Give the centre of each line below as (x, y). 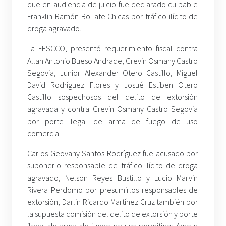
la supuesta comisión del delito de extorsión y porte (113, 214)
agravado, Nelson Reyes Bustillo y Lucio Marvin (113, 178)
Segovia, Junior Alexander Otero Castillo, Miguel (113, 73)
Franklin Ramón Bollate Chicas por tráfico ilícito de (113, 16)
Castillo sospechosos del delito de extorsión (113, 97)
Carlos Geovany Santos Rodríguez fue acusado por (113, 154)
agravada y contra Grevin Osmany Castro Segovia (113, 109)
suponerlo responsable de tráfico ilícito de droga (113, 166)
